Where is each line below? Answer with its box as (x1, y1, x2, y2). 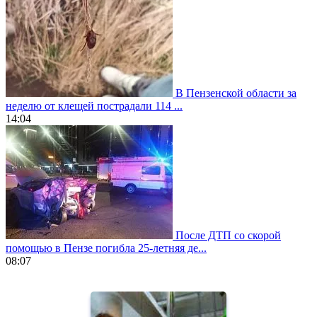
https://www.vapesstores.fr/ (6, 278, 127, 291)
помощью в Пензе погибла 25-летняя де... (6, 241, 207, 254)
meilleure (6, 291, 47, 304)
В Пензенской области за (175, 86, 296, 99)
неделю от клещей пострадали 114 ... (6, 99, 183, 112)
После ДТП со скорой (175, 229, 281, 241)
